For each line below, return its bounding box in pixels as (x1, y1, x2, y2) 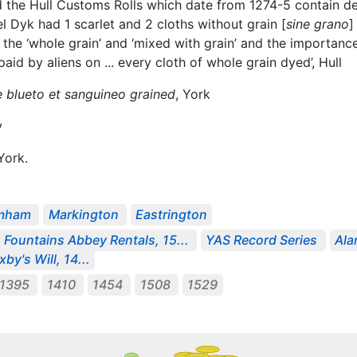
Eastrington (135, 206, 208, 223)
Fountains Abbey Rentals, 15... (3, 232, 189, 249)
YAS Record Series (206, 232, 318, 249)
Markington (48, 206, 119, 223)
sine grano (286, 15, 349, 32)
